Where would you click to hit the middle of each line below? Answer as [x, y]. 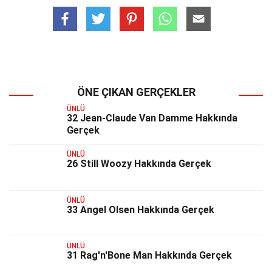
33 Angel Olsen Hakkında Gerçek [141, 209]
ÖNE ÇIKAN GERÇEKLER [136, 92]
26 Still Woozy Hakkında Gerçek [139, 164]
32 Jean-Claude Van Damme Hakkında [152, 118]
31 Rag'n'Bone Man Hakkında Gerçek [149, 256]
